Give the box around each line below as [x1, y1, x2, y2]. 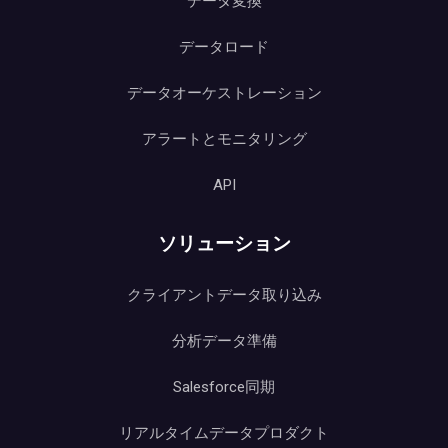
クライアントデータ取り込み [126, 286, 322, 304]
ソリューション [157, 230, 291, 256]
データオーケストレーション [126, 84, 322, 102]
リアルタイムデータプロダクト [119, 424, 329, 442]
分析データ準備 [171, 332, 277, 350]
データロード [179, 38, 269, 56]
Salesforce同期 [173, 378, 275, 396]
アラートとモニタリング [141, 130, 307, 148]
